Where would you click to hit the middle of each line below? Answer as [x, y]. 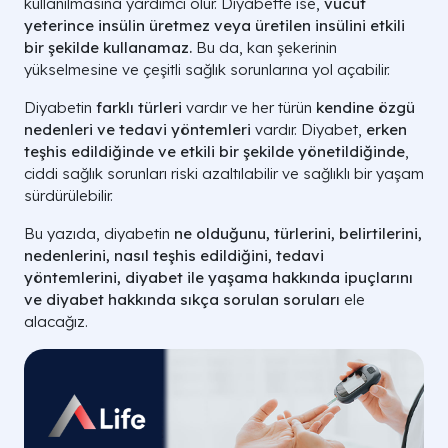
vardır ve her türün [249, 107]
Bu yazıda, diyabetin [99, 233]
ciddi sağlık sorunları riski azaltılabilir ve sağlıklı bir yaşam [224, 173]
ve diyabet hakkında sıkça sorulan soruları [182, 299]
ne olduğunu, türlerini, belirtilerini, [298, 233]
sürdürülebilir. [68, 195]
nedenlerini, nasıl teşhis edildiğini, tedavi [174, 255]
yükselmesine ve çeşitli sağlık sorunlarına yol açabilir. [207, 69]
